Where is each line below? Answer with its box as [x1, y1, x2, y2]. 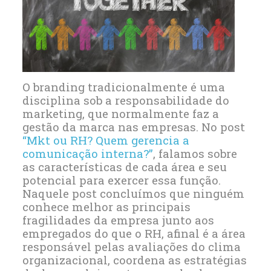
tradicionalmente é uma [84, 79, 225, 95]
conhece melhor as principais [22, 199, 191, 215]
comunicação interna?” [22, 146, 153, 162]
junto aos [158, 212, 214, 228]
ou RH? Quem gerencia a [50, 132, 189, 148]
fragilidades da [22, 212, 111, 228]
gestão [22, 119, 59, 135]
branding [33, 79, 85, 95]
